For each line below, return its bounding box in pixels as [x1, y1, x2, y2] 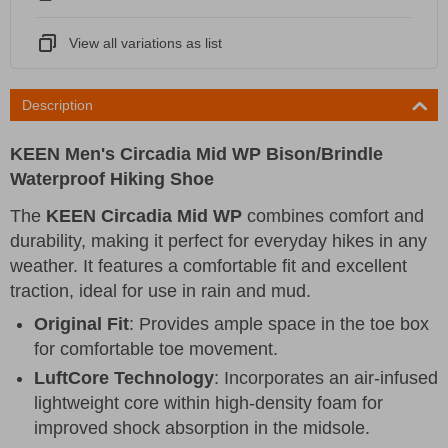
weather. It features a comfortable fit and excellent [10, 255, 407, 276]
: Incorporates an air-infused [214, 367, 438, 388]
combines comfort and [242, 205, 424, 226]
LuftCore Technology [34, 367, 214, 388]
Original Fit [34, 313, 129, 334]
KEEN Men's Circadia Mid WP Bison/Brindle [10, 143, 383, 164]
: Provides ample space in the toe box [129, 313, 429, 334]
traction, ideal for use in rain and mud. [10, 280, 311, 301]
